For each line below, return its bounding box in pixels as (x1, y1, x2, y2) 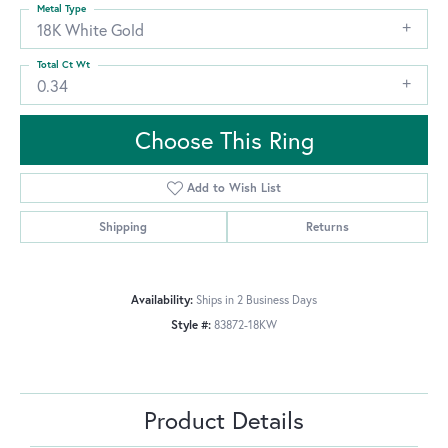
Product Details (144, 404, 304, 437)
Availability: (131, 292, 193, 308)
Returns (305, 219, 349, 235)
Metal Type (37, 2, 86, 16)
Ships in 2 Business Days (196, 292, 317, 308)
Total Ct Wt (37, 58, 90, 72)
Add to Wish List (187, 180, 282, 196)
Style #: (171, 317, 211, 333)
